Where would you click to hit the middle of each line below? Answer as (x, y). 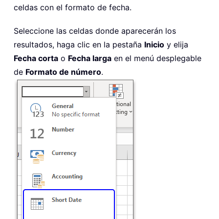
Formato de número (63, 72)
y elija (176, 45)
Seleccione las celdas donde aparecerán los (95, 31)
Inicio (154, 45)
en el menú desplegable (156, 58)
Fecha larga (90, 58)
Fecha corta (36, 58)
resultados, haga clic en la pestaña (79, 45)
